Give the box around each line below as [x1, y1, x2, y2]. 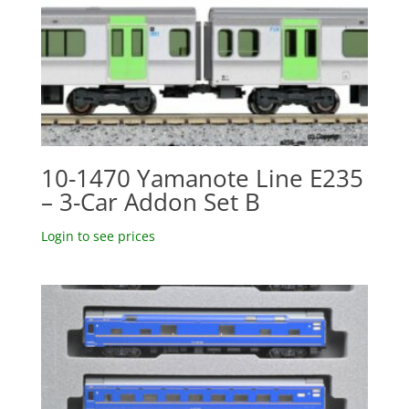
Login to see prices [40, 227, 155, 246]
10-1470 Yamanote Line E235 [40, 162, 363, 195]
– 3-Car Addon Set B [40, 185, 260, 219]
